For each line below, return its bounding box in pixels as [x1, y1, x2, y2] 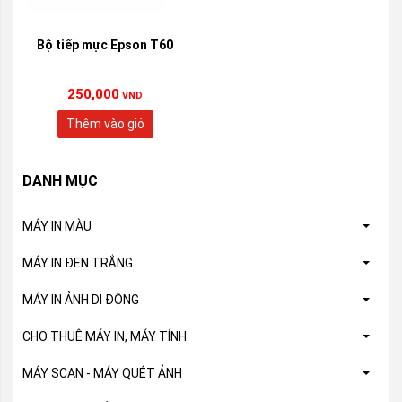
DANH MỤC [22, 172, 98, 189]
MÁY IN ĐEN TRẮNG [22, 256, 133, 270]
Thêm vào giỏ [66, 117, 144, 131]
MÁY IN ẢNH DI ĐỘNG [22, 293, 139, 307]
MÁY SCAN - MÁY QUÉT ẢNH [22, 366, 182, 380]
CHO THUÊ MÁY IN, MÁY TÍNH [22, 329, 187, 344]
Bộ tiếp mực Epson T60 [37, 38, 173, 52]
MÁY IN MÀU [22, 219, 92, 233]
